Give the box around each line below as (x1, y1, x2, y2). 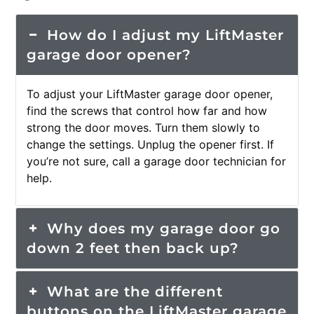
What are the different (46, 282, 223, 300)
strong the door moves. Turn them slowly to (27, 120, 261, 135)
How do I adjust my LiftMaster (46, 26, 284, 43)
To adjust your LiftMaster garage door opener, (27, 86, 273, 101)
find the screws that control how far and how (27, 103, 268, 118)
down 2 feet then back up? (27, 239, 240, 257)
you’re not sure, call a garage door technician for (27, 153, 287, 168)
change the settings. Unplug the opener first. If (27, 137, 275, 151)
